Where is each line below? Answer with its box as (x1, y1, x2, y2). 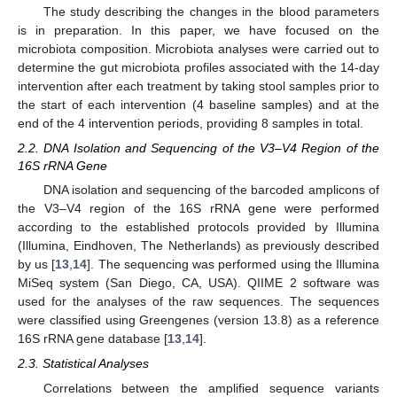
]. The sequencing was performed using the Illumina (87, 257, 380, 272)
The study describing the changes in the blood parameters (43, 4, 379, 19)
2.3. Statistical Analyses (18, 356, 149, 371)
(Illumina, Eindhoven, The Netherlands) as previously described (18, 238, 379, 253)
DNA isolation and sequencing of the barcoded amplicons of (43, 183, 379, 198)
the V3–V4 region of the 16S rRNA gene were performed (18, 201, 379, 216)
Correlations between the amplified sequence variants (43, 380, 379, 395)
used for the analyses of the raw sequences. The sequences (18, 294, 379, 309)
